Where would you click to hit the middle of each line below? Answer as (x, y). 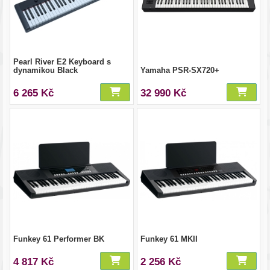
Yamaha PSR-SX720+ (180, 70)
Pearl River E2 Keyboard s (62, 62)
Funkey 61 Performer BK (59, 239)
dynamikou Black (46, 70)
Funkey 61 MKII (169, 239)
